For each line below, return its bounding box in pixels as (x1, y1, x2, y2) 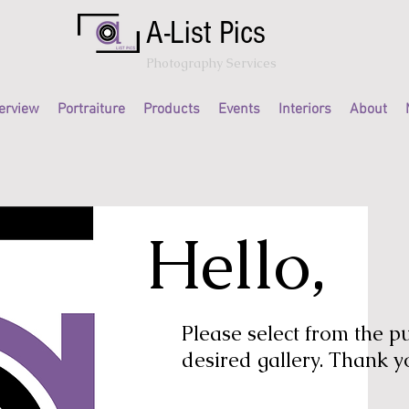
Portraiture (58, 100, 125, 119)
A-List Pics (146, 15, 266, 51)
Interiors (278, 100, 331, 119)
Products (143, 100, 200, 119)
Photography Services (146, 55, 280, 71)
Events (218, 100, 260, 119)
